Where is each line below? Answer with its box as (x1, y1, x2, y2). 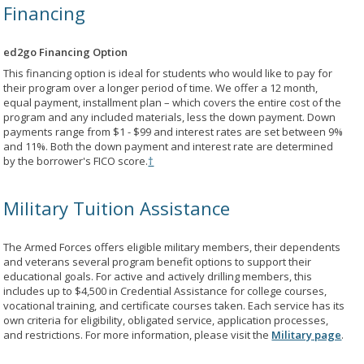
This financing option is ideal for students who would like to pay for (3, 66, 333, 80)
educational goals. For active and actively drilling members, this (3, 269, 313, 284)
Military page (271, 327, 342, 342)
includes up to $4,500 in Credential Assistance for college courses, (3, 284, 327, 298)
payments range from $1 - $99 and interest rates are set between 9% (3, 124, 344, 139)
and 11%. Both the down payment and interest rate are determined (3, 139, 334, 154)
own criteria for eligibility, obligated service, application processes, (3, 313, 329, 327)
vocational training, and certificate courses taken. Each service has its (3, 298, 345, 313)
